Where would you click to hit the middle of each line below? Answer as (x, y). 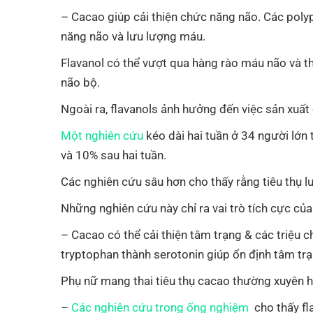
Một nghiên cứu (102, 135)
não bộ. (80, 82)
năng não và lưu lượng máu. (133, 36)
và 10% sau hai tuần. (114, 155)
